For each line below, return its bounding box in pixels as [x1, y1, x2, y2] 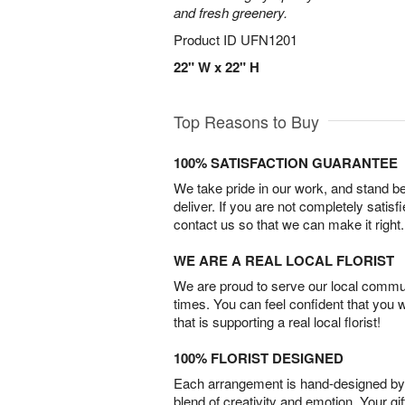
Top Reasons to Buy [174, 109, 319, 133]
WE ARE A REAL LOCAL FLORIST [174, 250, 394, 270]
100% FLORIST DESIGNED [174, 348, 344, 368]
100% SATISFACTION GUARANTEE [174, 153, 398, 173]
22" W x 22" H [174, 57, 259, 77]
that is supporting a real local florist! [174, 312, 381, 331]
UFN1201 [240, 30, 297, 49]
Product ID [174, 30, 240, 49]
